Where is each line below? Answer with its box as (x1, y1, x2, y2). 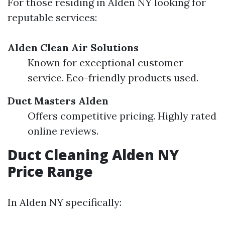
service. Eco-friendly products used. (28, 71, 198, 84)
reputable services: (8, 11, 97, 24)
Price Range (8, 162, 93, 181)
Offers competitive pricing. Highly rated (28, 109, 216, 123)
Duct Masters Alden (8, 94, 108, 107)
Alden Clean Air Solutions (8, 41, 139, 54)
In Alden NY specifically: (8, 196, 122, 209)
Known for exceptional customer (28, 56, 183, 69)
